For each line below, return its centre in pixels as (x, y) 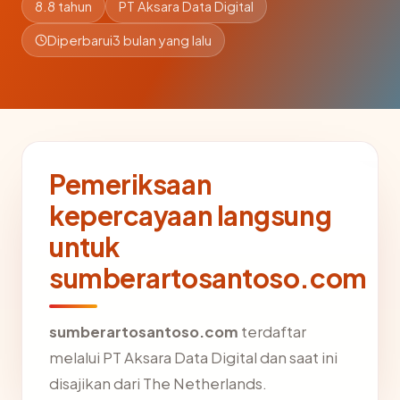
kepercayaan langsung (191, 215)
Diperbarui (80, 40)
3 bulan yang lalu (162, 40)
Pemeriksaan (131, 184)
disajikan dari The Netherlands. (158, 383)
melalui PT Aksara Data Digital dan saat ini (193, 358)
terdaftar (272, 332)
